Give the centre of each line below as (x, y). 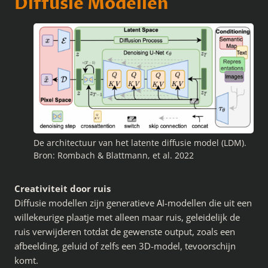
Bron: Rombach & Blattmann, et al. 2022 (114, 156)
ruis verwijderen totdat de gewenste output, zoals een (125, 232)
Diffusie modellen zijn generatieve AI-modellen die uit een (133, 203)
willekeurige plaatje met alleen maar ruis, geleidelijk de (127, 217)
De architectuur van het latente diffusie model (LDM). (140, 143)
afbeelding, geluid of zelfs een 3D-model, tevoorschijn (125, 246)
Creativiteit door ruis (63, 189)
